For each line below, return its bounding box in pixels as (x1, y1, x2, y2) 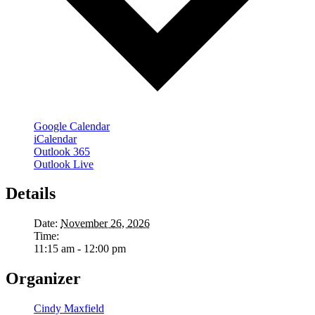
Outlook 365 (34, 145, 90, 157)
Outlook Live (34, 157, 94, 170)
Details (6, 184, 56, 203)
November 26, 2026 (60, 217, 150, 230)
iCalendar (34, 132, 77, 145)
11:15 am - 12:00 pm (34, 243, 126, 255)
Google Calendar (34, 120, 110, 132)
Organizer (6, 269, 81, 288)
